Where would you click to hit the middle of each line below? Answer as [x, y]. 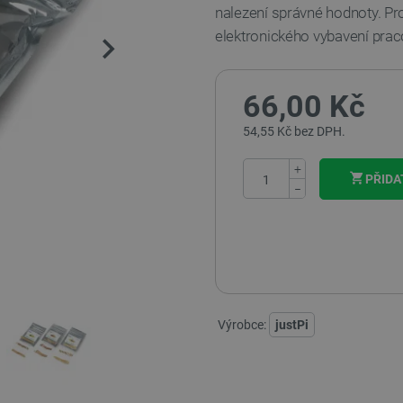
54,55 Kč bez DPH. [294, 131]
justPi [292, 325]
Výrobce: [242, 325]
